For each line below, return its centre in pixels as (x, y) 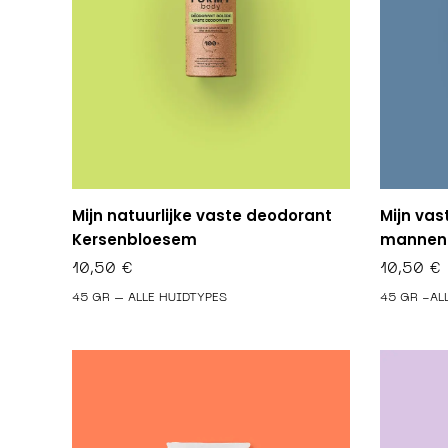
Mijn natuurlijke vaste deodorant (202, 215)
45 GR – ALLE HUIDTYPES (149, 297)
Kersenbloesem (134, 239)
